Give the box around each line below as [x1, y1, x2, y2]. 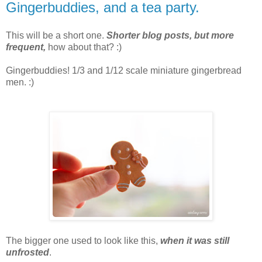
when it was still [160, 235, 229, 246]
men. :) [6, 77, 34, 87]
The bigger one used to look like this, [6, 235, 160, 246]
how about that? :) [46, 42, 122, 52]
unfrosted [6, 247, 49, 257]
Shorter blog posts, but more [106, 30, 234, 40]
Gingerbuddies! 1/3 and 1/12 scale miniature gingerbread [6, 65, 242, 75]
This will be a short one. [6, 30, 106, 40]
